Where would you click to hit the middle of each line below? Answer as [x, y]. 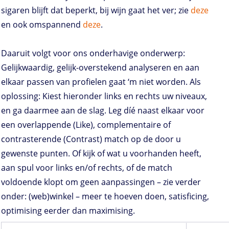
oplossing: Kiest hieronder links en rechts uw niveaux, [104, 96]
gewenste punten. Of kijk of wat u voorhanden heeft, [101, 154]
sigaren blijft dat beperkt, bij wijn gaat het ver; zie [96, 10]
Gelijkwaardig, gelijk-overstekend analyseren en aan [100, 68]
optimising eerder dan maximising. [68, 211]
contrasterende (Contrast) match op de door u [91, 139]
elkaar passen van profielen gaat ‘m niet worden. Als [101, 82]
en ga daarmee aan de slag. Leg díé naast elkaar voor [103, 111]
